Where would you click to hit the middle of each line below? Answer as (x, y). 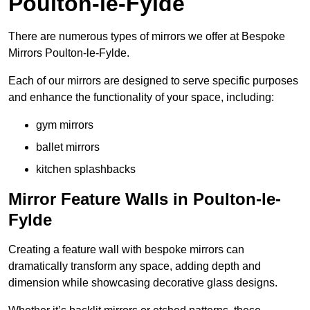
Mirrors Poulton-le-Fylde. (69, 53)
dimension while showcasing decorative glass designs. (143, 283)
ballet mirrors (68, 147)
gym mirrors (65, 125)
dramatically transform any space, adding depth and (135, 266)
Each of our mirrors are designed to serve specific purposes (153, 81)
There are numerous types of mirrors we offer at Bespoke (147, 37)
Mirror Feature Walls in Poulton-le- (145, 199)
